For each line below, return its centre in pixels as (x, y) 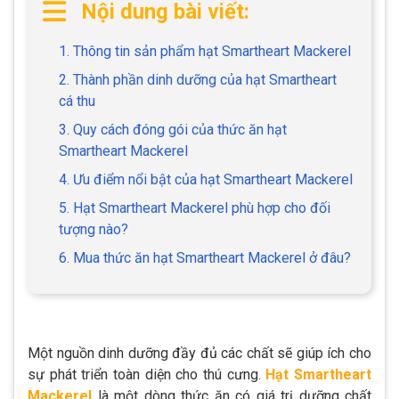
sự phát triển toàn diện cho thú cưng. (144, 374)
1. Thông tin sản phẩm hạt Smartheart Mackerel (205, 51)
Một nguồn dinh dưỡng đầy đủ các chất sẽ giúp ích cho (199, 353)
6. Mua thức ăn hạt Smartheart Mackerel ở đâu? (205, 257)
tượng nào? (94, 229)
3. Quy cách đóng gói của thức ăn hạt (173, 129)
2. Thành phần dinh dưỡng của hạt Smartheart (198, 79)
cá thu (77, 101)
